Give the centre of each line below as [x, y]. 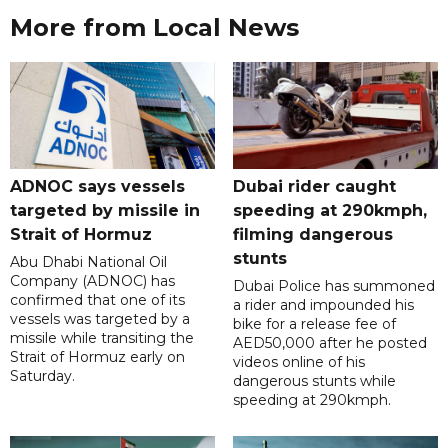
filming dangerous [312, 235]
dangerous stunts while [314, 381]
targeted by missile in [105, 211]
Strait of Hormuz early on [97, 357]
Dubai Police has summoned [333, 286]
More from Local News [154, 28]
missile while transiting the [102, 338]
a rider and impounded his [323, 305]
